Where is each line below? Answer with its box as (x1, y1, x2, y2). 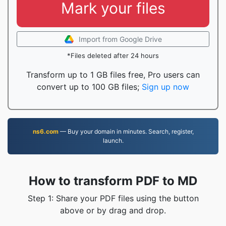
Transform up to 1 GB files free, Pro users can (26, 70, 200, 80)
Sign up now (142, 82, 189, 92)
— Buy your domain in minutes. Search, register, (58, 128, 194, 135)
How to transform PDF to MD (29, 174, 197, 188)
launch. (102, 137, 124, 144)
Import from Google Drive (78, 35, 162, 43)
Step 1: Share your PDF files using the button (27, 193, 199, 203)
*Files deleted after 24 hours (67, 51, 159, 60)
